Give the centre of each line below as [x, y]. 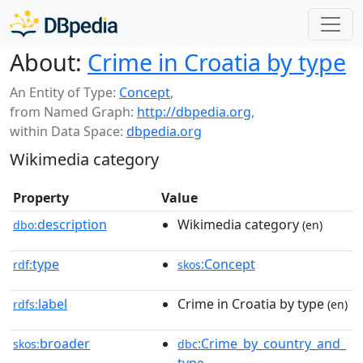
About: [46, 62]
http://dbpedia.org [194, 112]
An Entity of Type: [64, 92]
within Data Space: [68, 131]
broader [65, 344]
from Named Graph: [73, 112]
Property [41, 198]
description [72, 224]
